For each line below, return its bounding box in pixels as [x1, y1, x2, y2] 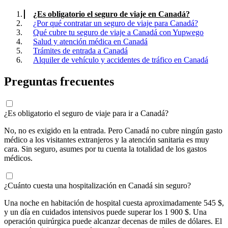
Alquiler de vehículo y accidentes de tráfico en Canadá [33, 55, 208, 64]
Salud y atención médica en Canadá [33, 37, 148, 46]
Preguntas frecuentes [4, 74, 114, 88]
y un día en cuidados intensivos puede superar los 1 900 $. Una [4, 207, 207, 216]
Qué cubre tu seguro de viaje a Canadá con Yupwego [33, 27, 204, 37]
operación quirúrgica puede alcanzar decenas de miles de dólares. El [4, 216, 222, 225]
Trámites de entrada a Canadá [33, 46, 128, 55]
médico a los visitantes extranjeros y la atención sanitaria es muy [4, 135, 209, 144]
